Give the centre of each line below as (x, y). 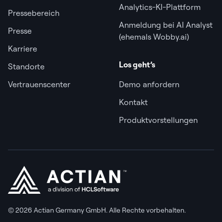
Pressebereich (34, 13)
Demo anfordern (149, 84)
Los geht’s (137, 64)
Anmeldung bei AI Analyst (166, 25)
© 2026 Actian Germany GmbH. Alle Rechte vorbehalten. (97, 210)
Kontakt (133, 102)
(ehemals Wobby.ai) (154, 37)
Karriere (23, 49)
